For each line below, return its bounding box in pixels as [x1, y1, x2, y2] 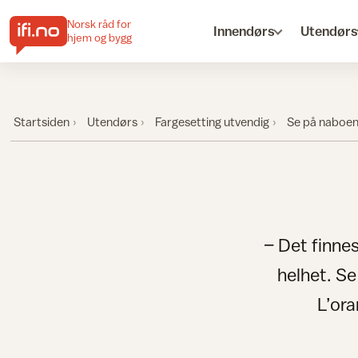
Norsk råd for [67, 18, 132, 30]
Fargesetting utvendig [155, 114, 269, 129]
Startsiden [14, 114, 70, 129]
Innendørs [213, 22, 276, 39]
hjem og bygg [67, 31, 133, 44]
